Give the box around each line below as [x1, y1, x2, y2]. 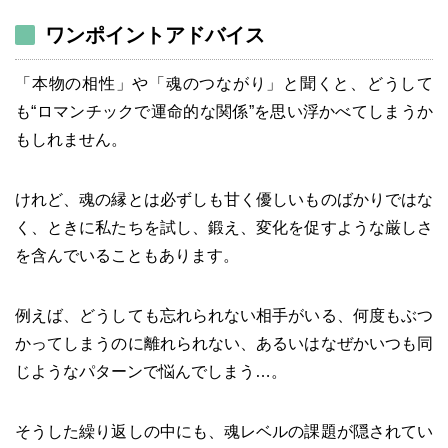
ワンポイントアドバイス [45, 23, 265, 46]
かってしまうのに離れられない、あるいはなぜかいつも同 [15, 334, 433, 352]
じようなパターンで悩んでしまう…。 [15, 362, 287, 380]
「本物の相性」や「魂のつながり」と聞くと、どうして [15, 74, 433, 92]
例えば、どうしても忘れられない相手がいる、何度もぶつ [15, 306, 433, 324]
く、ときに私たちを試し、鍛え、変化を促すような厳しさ [15, 218, 433, 236]
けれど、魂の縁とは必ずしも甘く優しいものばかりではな [15, 190, 433, 208]
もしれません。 [15, 130, 127, 148]
